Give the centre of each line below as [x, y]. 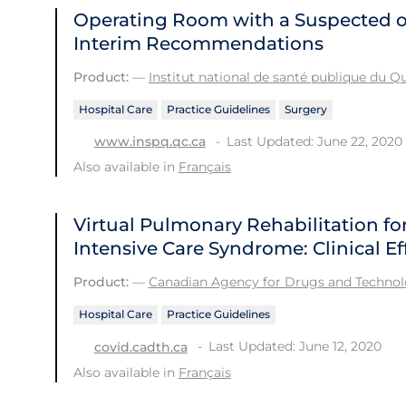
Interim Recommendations [198, 43]
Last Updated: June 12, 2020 [295, 347]
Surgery [305, 109]
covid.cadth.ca [140, 348]
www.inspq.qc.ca [150, 142]
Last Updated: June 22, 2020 [314, 141]
